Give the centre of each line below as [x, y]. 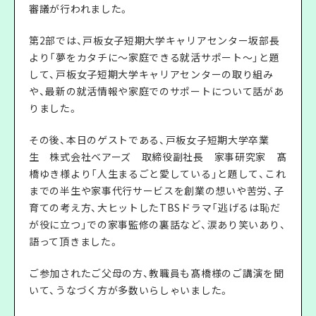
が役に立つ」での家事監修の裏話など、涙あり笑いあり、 [158, 224]
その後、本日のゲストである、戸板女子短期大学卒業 [149, 139]
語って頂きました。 [74, 241]
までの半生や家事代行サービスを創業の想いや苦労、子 [157, 190]
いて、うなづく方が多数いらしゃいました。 [129, 290]
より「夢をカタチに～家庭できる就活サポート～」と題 [154, 57]
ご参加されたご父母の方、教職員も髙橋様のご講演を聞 [157, 273]
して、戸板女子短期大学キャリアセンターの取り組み [151, 74]
